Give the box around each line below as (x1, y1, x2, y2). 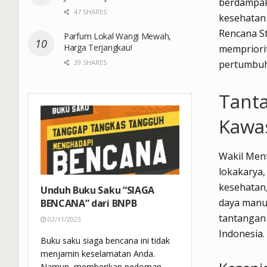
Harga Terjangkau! (64, 41, 132, 53)
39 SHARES (72, 57, 107, 67)
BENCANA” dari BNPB (41, 197, 137, 210)
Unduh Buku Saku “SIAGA (41, 184, 154, 197)
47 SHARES (72, 7, 107, 16)
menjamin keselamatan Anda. (41, 248, 155, 260)
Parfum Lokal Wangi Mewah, (64, 30, 172, 42)
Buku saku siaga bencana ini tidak (41, 235, 170, 247)
